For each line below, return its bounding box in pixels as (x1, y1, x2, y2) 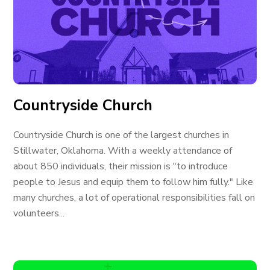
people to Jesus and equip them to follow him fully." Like (13, 175, 254, 189)
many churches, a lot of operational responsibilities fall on (13, 191, 256, 204)
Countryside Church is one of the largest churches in (13, 128, 230, 142)
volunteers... (13, 207, 65, 220)
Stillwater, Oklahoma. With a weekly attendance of (13, 144, 233, 157)
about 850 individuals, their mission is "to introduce (13, 160, 228, 173)
